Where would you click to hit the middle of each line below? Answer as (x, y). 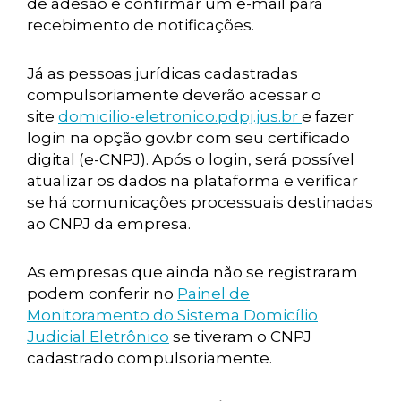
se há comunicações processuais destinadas (200, 202)
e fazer (328, 116)
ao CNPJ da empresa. (109, 224)
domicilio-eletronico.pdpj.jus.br (180, 116)
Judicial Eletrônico (98, 337)
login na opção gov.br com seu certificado (188, 138)
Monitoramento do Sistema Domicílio (172, 315)
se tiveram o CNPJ (240, 337)
